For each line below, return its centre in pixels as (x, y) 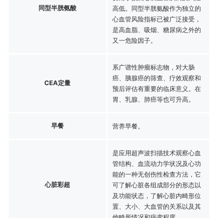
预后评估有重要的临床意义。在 (156, 88)
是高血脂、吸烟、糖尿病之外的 (156, 29)
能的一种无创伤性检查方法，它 (156, 174)
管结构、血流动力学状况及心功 (156, 163)
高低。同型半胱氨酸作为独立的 (156, 8)
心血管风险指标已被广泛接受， (156, 19)
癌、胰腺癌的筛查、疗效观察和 (156, 78)
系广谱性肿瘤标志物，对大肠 (153, 67)
